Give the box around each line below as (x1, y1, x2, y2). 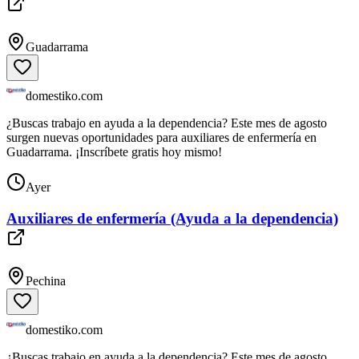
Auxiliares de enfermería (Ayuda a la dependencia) (6, 209, 338, 227)
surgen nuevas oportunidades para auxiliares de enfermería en (6, 131, 317, 145)
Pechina (26, 273, 66, 288)
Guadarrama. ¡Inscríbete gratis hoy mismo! (6, 145, 222, 159)
